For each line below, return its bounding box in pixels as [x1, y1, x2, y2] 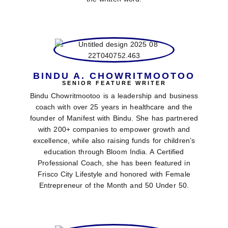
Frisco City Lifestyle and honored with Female [38, 170, 190, 179]
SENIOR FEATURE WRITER [62, 80, 166, 87]
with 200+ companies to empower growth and [38, 125, 190, 134]
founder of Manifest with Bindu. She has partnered [30, 114, 198, 123]
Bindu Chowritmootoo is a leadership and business [30, 92, 198, 100]
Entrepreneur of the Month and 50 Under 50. [39, 181, 189, 190]
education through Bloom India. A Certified [44, 148, 184, 156]
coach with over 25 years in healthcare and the [35, 103, 193, 111]
